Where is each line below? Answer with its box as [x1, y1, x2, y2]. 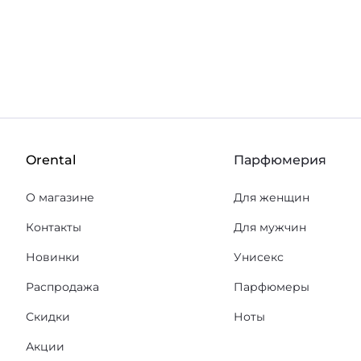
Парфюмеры [234, 280, 309, 294]
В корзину [44, 2, 114, 18]
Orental [26, 152, 76, 168]
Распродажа [26, 280, 99, 294]
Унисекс [234, 250, 284, 264]
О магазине [26, 190, 94, 205]
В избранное [180, 2, 258, 17]
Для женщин [234, 190, 309, 205]
